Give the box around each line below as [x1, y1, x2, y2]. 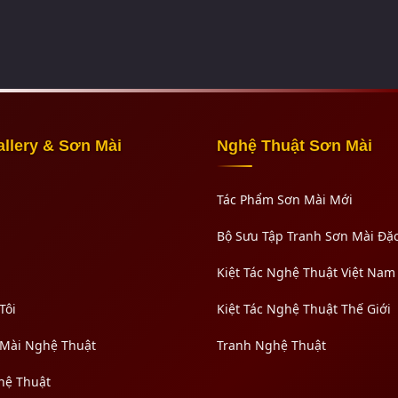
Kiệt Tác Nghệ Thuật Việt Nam [217, 264, 395, 282]
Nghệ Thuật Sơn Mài [217, 137, 372, 155]
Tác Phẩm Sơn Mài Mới [217, 191, 353, 209]
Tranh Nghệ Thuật [217, 337, 326, 354]
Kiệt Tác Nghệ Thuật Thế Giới [217, 300, 391, 318]
